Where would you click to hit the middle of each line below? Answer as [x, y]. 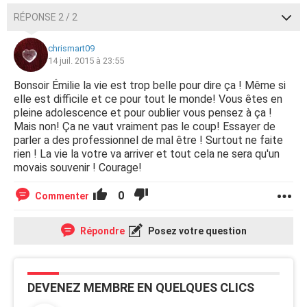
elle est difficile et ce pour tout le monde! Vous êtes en [148, 99]
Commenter [62, 196]
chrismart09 [71, 48]
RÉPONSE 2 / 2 [46, 17]
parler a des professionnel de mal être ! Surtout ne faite [148, 140]
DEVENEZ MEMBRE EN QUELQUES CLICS [141, 287]
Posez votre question [196, 231]
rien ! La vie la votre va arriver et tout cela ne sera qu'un [147, 154]
